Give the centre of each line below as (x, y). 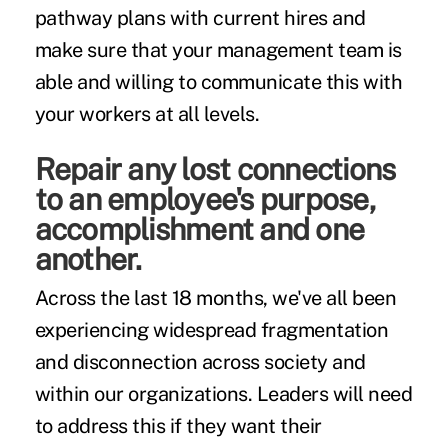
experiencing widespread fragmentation (211, 330)
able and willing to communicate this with (218, 82)
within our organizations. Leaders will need (223, 394)
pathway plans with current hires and (200, 18)
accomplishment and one (199, 229)
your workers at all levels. (147, 114)
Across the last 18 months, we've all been (215, 298)
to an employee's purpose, (204, 199)
